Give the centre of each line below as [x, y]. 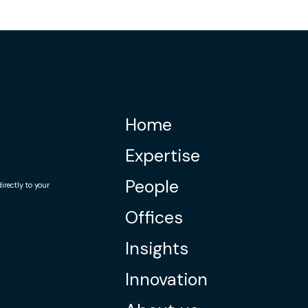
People [152, 186]
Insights [157, 248]
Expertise [163, 155]
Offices [154, 217]
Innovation [166, 279]
